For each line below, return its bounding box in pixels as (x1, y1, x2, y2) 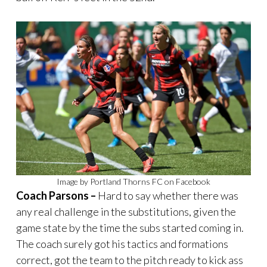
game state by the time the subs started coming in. (16, 221, 244, 235)
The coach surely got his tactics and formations (16, 237, 228, 251)
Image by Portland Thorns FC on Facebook (57, 176, 210, 187)
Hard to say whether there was (96, 189, 238, 203)
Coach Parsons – (16, 189, 96, 203)
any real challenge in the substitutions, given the (16, 205, 236, 219)
